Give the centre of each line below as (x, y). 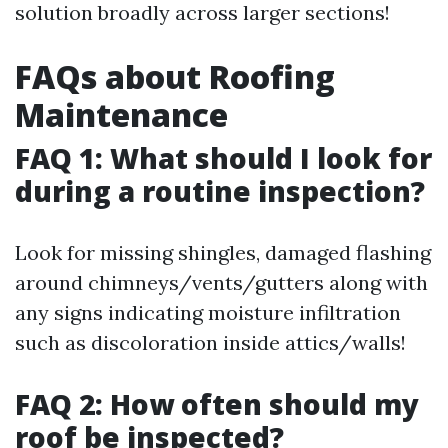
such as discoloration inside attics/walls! (210, 342)
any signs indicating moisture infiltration (208, 312)
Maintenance (121, 114)
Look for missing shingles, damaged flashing (223, 252)
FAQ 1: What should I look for (223, 157)
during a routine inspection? (220, 190)
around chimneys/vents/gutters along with (221, 282)
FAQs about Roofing (175, 76)
